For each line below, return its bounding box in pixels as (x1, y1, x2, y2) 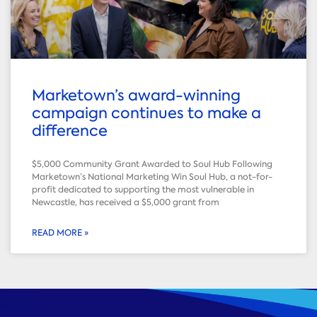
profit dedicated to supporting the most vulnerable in (32, 183, 254, 195)
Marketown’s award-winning (32, 85, 241, 105)
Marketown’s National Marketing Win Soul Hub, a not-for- (32, 171, 272, 183)
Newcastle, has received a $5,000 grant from (32, 196, 219, 208)
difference (32, 120, 108, 141)
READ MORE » (32, 226, 88, 238)
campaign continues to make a (32, 103, 261, 123)
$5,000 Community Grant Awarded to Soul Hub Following (32, 158, 272, 170)
